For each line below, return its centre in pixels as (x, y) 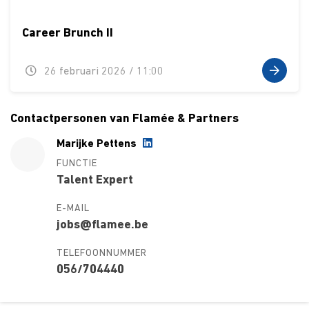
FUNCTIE (77, 163)
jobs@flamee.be (102, 225)
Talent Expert (94, 180)
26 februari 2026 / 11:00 (102, 72)
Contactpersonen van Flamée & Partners (124, 119)
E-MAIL (73, 208)
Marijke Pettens (98, 144)
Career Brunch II (67, 34)
